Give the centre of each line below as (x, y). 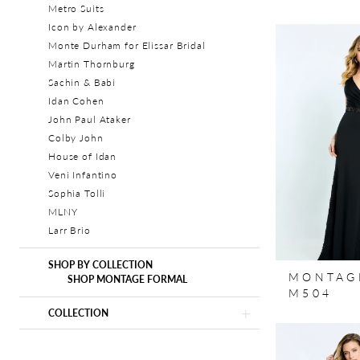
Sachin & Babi (82, 83)
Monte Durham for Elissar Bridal (127, 46)
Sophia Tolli (77, 194)
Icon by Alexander (92, 27)
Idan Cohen (76, 101)
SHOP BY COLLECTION (100, 265)
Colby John (76, 138)
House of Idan (83, 157)
